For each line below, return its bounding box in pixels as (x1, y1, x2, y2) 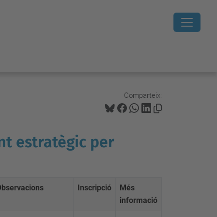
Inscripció (77, 183, 111, 192)
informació (120, 196, 157, 205)
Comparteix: (124, 91, 162, 100)
